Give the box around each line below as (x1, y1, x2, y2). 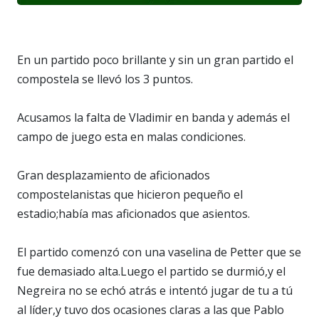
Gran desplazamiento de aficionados (17, 167, 210, 183)
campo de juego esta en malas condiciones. (17, 128, 246, 145)
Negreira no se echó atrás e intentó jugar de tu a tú (17, 282, 293, 298)
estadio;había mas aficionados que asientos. (17, 205, 250, 221)
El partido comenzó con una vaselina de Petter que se (17, 244, 301, 260)
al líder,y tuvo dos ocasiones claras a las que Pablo (17, 301, 284, 318)
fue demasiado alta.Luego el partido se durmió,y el (17, 263, 286, 279)
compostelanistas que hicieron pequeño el (17, 186, 243, 202)
